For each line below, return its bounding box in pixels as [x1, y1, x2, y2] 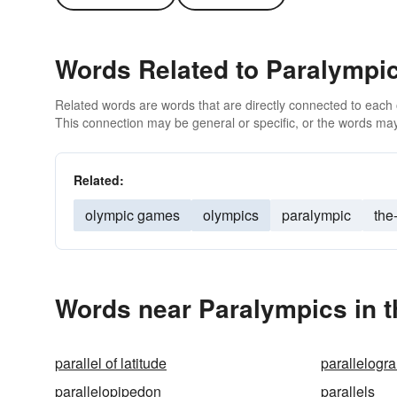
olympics [203, 205, 259, 225]
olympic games [85, 205, 180, 225]
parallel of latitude [55, 353, 167, 373]
